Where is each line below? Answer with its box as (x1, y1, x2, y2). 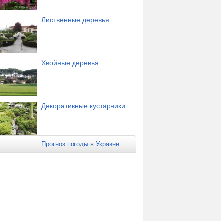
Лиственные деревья (41, 15, 109, 24)
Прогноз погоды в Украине (41, 140, 119, 147)
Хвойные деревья (41, 58, 99, 67)
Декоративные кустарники (41, 101, 125, 110)
